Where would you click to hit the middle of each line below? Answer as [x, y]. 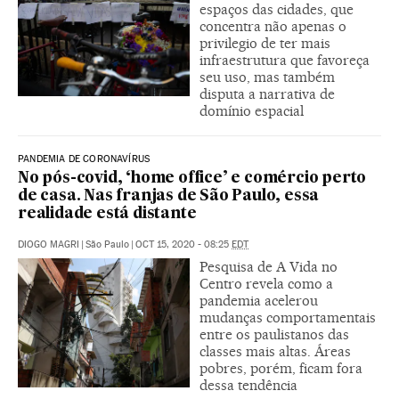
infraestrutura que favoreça [285, 61]
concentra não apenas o [273, 27]
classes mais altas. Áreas [275, 352]
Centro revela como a [266, 284]
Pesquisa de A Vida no [269, 267]
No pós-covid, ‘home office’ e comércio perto [192, 179]
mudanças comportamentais [288, 318]
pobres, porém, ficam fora [281, 369]
